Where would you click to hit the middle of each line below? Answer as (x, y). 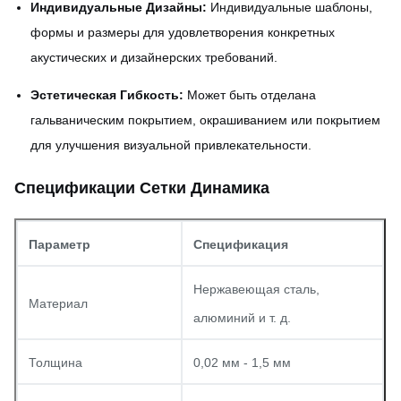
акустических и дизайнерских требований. (154, 57)
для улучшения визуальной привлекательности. (171, 145)
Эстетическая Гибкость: (107, 95)
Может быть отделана (250, 95)
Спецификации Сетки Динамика (142, 188)
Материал (58, 303)
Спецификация (241, 244)
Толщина (55, 363)
